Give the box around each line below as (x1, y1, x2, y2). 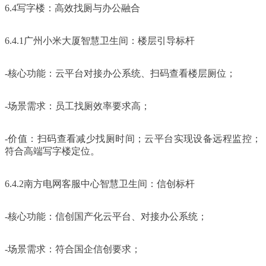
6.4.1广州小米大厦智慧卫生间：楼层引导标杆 (5, 35, 195, 46)
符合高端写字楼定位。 (5, 145, 100, 156)
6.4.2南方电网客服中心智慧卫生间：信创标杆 (5, 178, 195, 189)
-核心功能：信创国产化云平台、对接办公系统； (5, 211, 207, 221)
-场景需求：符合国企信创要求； (5, 243, 141, 254)
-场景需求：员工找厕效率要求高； (5, 100, 150, 111)
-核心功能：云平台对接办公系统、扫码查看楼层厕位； (5, 68, 236, 78)
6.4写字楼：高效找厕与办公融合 (5, 2, 140, 13)
